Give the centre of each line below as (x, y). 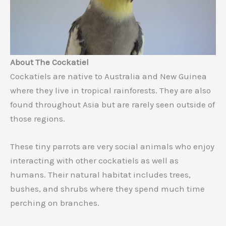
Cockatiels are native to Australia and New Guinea (108, 76)
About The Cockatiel (49, 62)
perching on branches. (55, 203)
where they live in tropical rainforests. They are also (110, 91)
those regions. (38, 119)
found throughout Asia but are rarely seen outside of (112, 105)
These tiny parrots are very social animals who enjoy (112, 147)
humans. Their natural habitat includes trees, (100, 175)
